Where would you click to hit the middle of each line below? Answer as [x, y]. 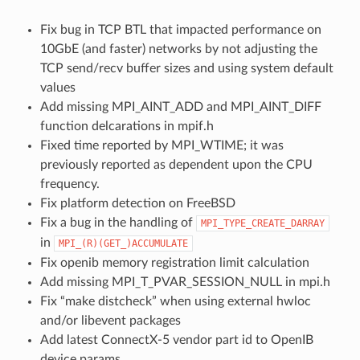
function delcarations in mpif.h [127, 126]
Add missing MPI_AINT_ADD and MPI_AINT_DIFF [180, 106]
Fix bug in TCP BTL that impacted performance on [180, 29]
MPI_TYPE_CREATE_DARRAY [262, 223]
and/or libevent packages [110, 320]
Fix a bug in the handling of [118, 222]
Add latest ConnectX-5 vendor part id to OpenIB [176, 340]
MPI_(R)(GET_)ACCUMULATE [123, 243]
